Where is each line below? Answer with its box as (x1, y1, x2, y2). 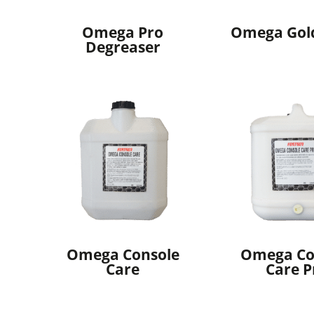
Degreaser (85, 37, 161, 57)
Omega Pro (82, 22, 164, 43)
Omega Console (66, 244, 179, 264)
